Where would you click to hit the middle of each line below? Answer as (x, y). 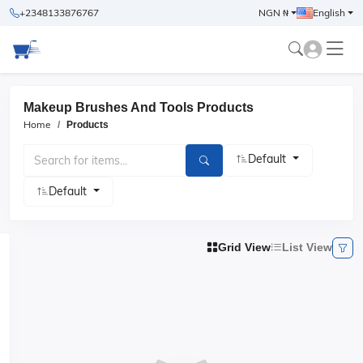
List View (307, 247)
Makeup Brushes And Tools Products (139, 107)
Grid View (244, 247)
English (329, 13)
